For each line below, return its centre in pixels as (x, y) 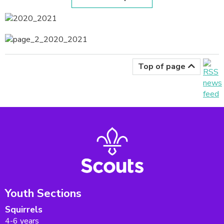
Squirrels (24, 209)
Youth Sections (43, 193)
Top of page (162, 66)
